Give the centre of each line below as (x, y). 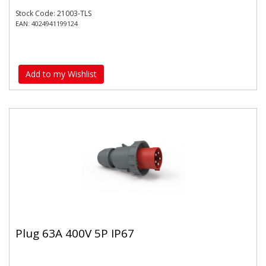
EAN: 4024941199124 (47, 23)
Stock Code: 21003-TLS (53, 13)
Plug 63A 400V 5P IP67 (75, 233)
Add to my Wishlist (61, 74)
